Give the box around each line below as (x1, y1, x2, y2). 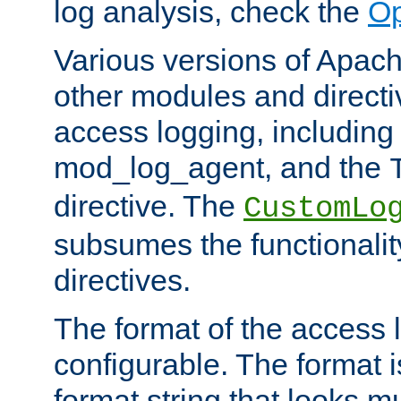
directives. (54, 263, 191, 298)
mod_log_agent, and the (54, 150, 389, 185)
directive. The (54, 189, 243, 224)
